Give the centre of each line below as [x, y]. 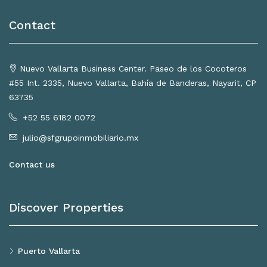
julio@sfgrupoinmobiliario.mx [80, 138]
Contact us [32, 165]
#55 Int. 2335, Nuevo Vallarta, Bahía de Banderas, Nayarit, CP [133, 83]
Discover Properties [66, 208]
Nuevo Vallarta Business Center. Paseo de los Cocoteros [133, 69]
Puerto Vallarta [49, 251]
